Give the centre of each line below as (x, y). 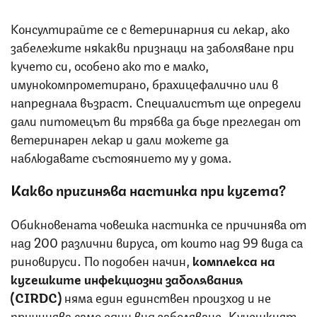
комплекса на (234, 259)
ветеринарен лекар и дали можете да (120, 138)
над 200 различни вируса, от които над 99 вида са (157, 241)
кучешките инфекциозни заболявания (127, 278)
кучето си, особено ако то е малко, (110, 64)
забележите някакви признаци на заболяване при (152, 46)
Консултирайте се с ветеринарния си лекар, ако (150, 27)
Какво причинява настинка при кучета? (148, 189)
